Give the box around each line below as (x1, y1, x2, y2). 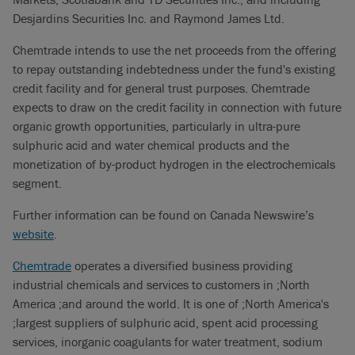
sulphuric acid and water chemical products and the (13, 137, 289, 153)
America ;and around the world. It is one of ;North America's (13, 296, 329, 311)
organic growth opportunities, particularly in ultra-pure (13, 118, 300, 134)
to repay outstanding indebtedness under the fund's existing (13, 61, 335, 77)
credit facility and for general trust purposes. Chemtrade (13, 80, 310, 96)
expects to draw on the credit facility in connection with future (13, 99, 342, 115)
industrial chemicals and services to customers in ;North (13, 277, 310, 292)
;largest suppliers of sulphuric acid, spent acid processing (13, 315, 318, 330)
